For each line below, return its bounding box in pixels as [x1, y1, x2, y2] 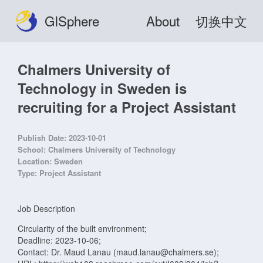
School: [18, 143, 48, 155]
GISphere [45, 11, 100, 30]
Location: [18, 155, 54, 167]
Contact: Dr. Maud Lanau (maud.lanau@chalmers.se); [18, 245, 219, 258]
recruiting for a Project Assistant [18, 96, 236, 117]
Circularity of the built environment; [18, 222, 147, 234]
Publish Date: [18, 131, 69, 143]
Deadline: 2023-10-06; [18, 234, 101, 246]
